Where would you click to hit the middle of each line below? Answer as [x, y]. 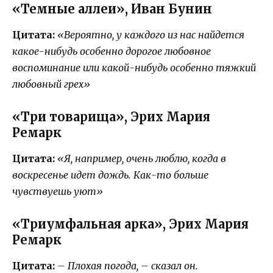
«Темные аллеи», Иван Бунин [112, 9]
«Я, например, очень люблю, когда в [142, 159]
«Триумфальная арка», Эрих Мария [130, 224]
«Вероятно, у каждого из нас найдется [151, 35]
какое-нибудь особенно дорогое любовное [112, 51]
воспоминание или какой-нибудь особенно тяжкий [134, 68]
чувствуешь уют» [58, 192]
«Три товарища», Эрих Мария [111, 117]
